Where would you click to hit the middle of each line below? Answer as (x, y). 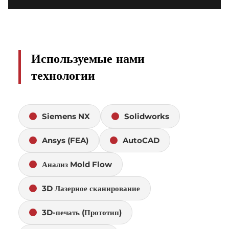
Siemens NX (66, 116)
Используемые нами (88, 58)
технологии (63, 75)
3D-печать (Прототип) (82, 212)
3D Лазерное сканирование (91, 188)
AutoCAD (141, 140)
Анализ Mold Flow (77, 164)
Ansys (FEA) (65, 140)
